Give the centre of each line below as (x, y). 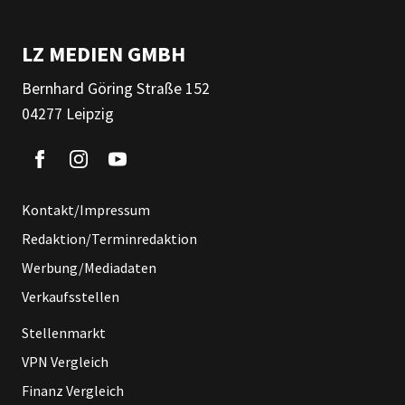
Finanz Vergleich (73, 391)
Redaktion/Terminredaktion (109, 239)
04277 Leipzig (68, 114)
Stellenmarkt (64, 333)
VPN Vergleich (65, 362)
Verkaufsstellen (71, 297)
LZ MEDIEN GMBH (104, 54)
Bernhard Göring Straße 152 (116, 89)
